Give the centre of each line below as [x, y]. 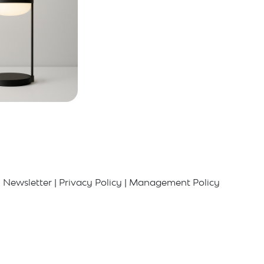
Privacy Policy [90, 183]
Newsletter [27, 183]
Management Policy [174, 183]
